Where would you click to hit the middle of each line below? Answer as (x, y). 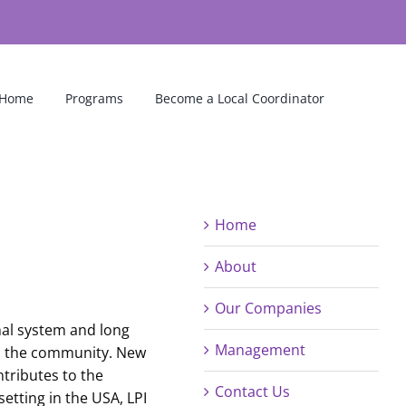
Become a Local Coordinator (240, 98)
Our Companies (269, 308)
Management (261, 350)
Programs (94, 98)
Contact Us (253, 391)
